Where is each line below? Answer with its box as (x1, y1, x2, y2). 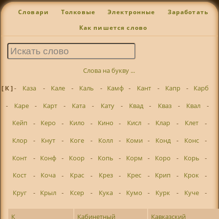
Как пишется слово (79, 24, 148, 32)
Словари (18, 8, 49, 16)
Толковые (61, 8, 96, 16)
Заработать (167, 8, 209, 16)
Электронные (107, 8, 155, 16)
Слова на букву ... (83, 66, 135, 75)
